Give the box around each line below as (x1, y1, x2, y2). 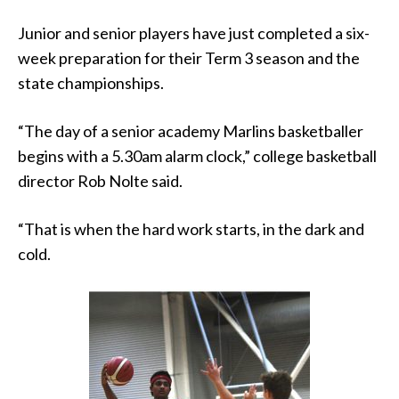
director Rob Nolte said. (18, 170, 183, 191)
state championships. (18, 72, 164, 93)
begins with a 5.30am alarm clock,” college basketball (18, 145, 377, 166)
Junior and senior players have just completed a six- (18, 22, 370, 43)
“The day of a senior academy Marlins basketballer (18, 120, 363, 141)
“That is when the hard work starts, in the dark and (18, 218, 364, 239)
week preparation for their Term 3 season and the (18, 47, 360, 68)
